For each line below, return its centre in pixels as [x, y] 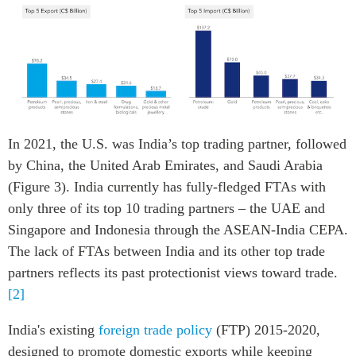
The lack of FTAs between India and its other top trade [166, 252]
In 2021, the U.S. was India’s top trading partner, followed [177, 144]
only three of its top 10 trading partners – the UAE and [166, 209]
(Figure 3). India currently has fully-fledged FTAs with [167, 187]
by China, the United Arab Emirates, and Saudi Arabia [165, 166]
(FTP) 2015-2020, [266, 330]
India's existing [53, 330]
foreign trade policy [155, 330]
